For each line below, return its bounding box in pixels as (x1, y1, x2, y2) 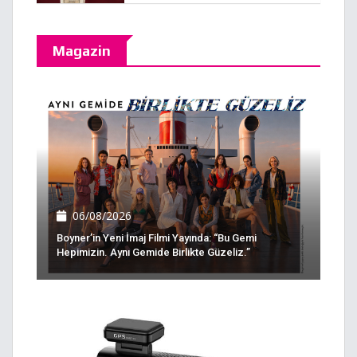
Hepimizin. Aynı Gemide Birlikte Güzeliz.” (57, 246, 250, 259)
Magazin (53, 41, 111, 59)
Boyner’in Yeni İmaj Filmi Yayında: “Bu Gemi (57, 232, 257, 245)
